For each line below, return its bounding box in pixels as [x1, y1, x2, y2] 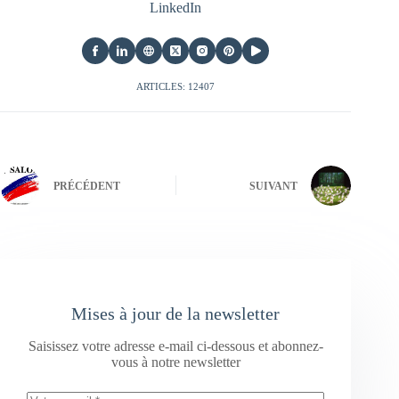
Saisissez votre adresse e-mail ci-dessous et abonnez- [28, 338, 323, 354]
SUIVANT [249, 180, 298, 193]
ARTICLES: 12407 [136, 80, 216, 92]
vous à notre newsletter [110, 354, 240, 370]
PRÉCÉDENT [53, 180, 120, 193]
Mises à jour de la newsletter [71, 303, 281, 323]
